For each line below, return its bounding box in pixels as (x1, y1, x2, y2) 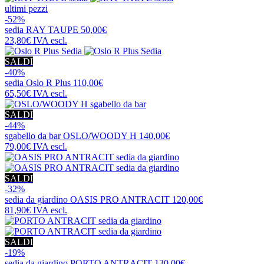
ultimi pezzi (5, 3, 48, 14)
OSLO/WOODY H (63, 130, 137, 141)
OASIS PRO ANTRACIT (70, 194, 170, 204)
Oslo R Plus (26, 77, 71, 88)
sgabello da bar (5, 130, 63, 141)
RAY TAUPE (26, 24, 78, 35)
